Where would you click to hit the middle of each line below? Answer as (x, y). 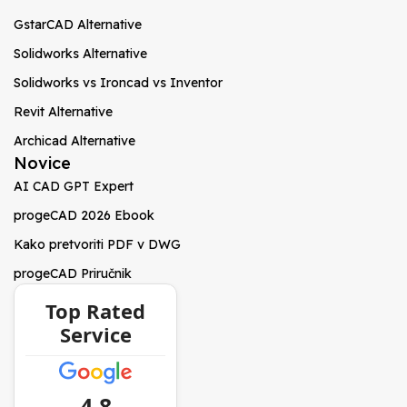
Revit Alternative (63, 112)
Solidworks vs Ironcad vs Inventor (118, 83)
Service (95, 334)
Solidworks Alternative (80, 54)
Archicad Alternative (74, 141)
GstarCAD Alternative (78, 25)
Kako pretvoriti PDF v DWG (97, 244)
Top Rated (95, 311)
